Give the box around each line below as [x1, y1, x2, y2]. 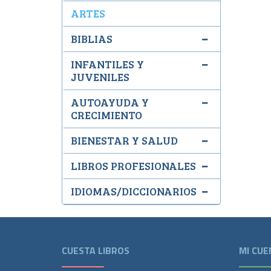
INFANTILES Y [71, 57, 144, 71]
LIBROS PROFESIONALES [71, 158, 196, 173]
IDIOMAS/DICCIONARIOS [71, 184, 197, 198]
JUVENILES [71, 70, 129, 84]
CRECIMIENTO [71, 108, 142, 122]
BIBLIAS [71, 31, 113, 46]
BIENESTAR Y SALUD [71, 133, 178, 148]
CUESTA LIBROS [62, 243, 129, 258]
